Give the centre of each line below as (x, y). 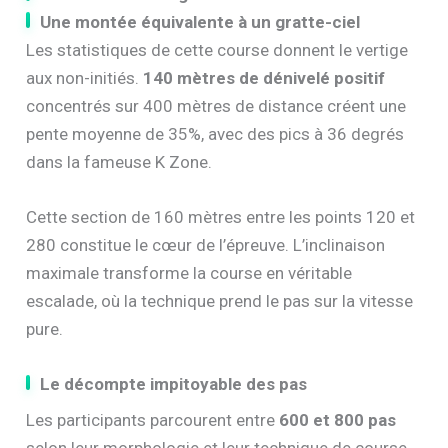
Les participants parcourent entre (153, 420)
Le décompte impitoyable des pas (174, 384)
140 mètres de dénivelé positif (264, 77)
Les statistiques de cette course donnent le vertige (217, 49)
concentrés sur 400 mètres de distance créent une (216, 105)
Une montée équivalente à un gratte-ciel (200, 21)
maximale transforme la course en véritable (189, 273)
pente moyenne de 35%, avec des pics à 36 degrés (215, 133)
